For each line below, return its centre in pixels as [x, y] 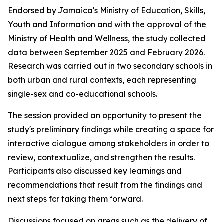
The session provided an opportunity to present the [105, 115]
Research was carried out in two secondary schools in [110, 66]
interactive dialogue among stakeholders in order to [109, 143]
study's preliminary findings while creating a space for [111, 129]
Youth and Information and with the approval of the [107, 24]
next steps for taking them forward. [75, 199]
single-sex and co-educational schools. [83, 94]
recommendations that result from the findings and [105, 185]
